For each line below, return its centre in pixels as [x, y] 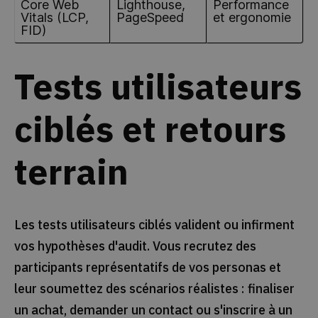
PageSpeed [150, 18]
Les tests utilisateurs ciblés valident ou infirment [154, 225]
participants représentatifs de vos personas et [147, 268]
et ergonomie [252, 18]
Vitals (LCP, [54, 18]
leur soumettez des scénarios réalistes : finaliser [154, 289]
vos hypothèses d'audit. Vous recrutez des [135, 246]
